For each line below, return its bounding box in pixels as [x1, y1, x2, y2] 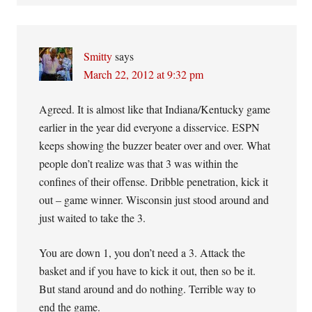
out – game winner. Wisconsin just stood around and [39, 192, 270, 207]
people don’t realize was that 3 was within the [39, 156, 239, 171]
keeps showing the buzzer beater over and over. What [39, 138, 271, 153]
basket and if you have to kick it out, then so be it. [39, 263, 256, 278]
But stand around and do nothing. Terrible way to [39, 281, 256, 296]
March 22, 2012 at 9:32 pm [84, 67, 204, 81]
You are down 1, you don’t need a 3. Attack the [39, 245, 246, 260]
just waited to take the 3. [39, 210, 146, 225]
